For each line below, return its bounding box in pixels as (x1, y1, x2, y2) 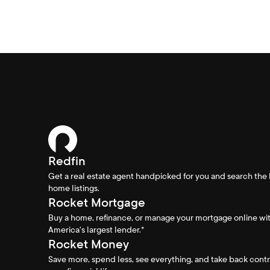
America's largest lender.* (48, 224, 144, 235)
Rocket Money (48, 236, 129, 252)
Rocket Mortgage (48, 194, 145, 210)
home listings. (48, 182, 99, 193)
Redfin (48, 152, 86, 169)
